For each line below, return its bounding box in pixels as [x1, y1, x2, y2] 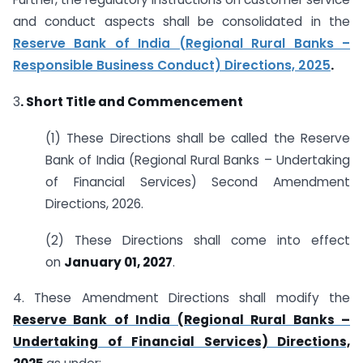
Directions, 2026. [45, 194, 143, 212]
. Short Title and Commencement [20, 92, 243, 110]
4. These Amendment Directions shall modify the [13, 289, 350, 307]
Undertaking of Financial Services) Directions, [13, 333, 350, 351]
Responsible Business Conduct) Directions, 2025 [13, 57, 331, 75]
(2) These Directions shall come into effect [45, 231, 350, 249]
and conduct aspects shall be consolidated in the [13, 13, 350, 31]
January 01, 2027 [64, 253, 173, 271]
